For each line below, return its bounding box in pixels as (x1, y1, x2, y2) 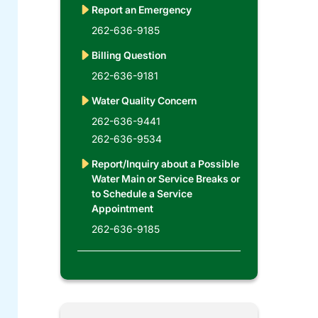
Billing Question (91, 48, 166, 61)
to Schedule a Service (91, 187, 192, 199)
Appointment (91, 202, 153, 214)
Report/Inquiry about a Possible (91, 157, 239, 170)
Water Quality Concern (91, 94, 197, 106)
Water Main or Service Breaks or (91, 172, 240, 185)
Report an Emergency (91, 3, 192, 16)
